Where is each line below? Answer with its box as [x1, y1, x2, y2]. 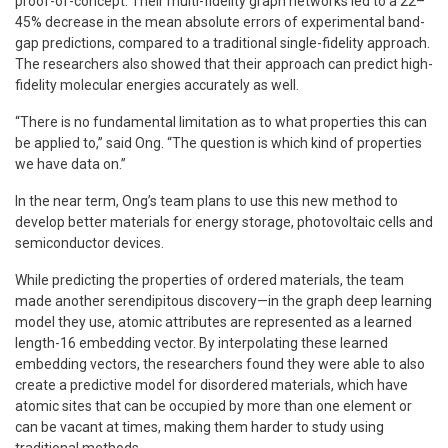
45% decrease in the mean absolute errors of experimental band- [15, 13, 425, 30]
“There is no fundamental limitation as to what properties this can [15, 113, 427, 130]
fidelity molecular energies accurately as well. [15, 76, 299, 93]
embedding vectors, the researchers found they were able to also [15, 355, 425, 372]
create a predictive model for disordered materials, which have [15, 376, 408, 393]
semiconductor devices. [15, 234, 164, 251]
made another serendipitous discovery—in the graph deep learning [15, 292, 432, 309]
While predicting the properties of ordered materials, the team [15, 271, 404, 288]
